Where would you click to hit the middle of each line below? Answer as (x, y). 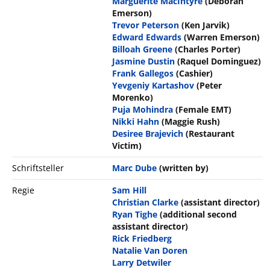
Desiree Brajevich (148, 134)
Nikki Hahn (136, 122)
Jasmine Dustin (144, 61)
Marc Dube (135, 168)
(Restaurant (210, 134)
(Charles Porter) (208, 49)
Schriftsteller (38, 168)
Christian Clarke (146, 202)
